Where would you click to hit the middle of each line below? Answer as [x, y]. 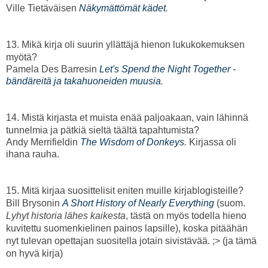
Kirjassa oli [211, 142]
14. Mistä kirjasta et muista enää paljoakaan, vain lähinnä [127, 117]
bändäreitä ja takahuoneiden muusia [83, 81]
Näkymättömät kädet [122, 8]
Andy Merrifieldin [43, 142]
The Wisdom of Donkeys [132, 142]
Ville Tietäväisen [42, 8]
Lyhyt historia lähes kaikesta [66, 215]
